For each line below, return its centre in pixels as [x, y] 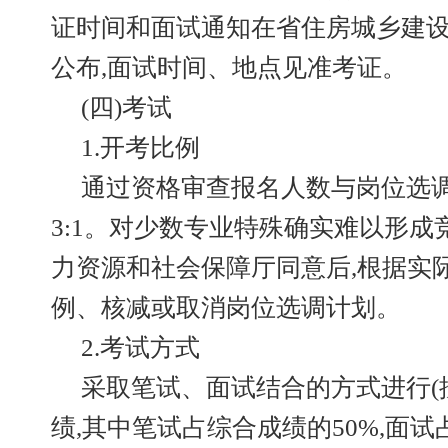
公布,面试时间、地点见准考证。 [229, 67]
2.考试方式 [140, 347]
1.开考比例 [140, 147]
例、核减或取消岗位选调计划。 [226, 307]
